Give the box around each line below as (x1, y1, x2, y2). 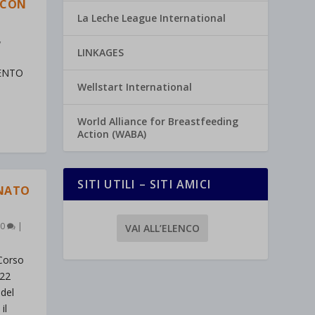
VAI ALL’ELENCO (124, 221, 200, 235)
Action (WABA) (77, 127, 147, 141)
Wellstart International (77, 80, 193, 94)
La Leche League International (77, 11, 226, 25)
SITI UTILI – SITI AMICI (77, 176, 211, 193)
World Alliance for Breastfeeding (77, 115, 239, 129)
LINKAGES (77, 46, 124, 60)
